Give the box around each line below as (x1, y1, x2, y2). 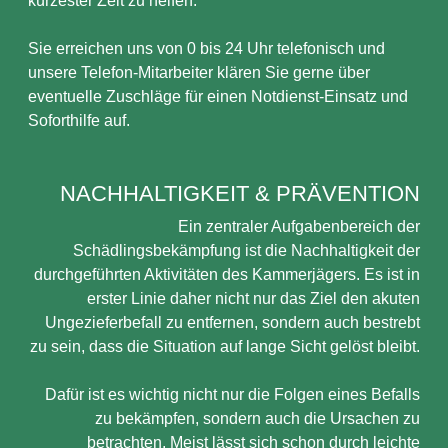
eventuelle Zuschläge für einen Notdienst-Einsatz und (28, 88, 408, 105)
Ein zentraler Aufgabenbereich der (178, 218, 420, 235)
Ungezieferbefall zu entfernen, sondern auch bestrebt (45, 314, 420, 331)
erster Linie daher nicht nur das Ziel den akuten (87, 290, 420, 307)
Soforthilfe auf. (28, 112, 130, 129)
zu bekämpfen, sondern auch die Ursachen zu (95, 410, 420, 427)
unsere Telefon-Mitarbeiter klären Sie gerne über (28, 64, 370, 81)
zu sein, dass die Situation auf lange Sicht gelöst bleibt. (30, 338, 420, 355)
